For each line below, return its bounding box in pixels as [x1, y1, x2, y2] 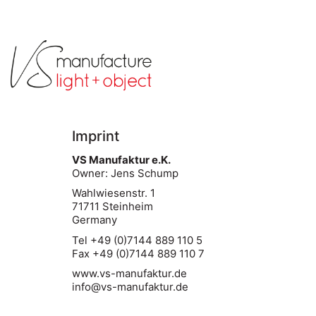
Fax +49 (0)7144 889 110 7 [72, 246, 205, 260]
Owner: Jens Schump [72, 166, 178, 180]
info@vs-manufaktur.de [72, 280, 188, 293]
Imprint [72, 128, 119, 145]
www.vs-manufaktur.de [72, 267, 187, 280]
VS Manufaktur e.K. [72, 152, 171, 166]
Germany [72, 213, 117, 226]
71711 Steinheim [72, 200, 153, 213]
